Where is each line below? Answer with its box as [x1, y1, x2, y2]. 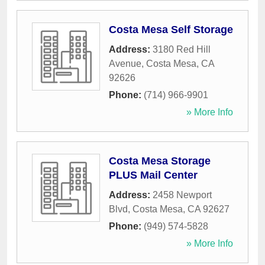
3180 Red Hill [153, 44, 211, 55]
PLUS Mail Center [109, 169, 198, 182]
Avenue [109, 59, 141, 69]
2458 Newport [153, 190, 212, 201]
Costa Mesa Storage [109, 155, 211, 167]
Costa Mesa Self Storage [109, 24, 233, 36]
